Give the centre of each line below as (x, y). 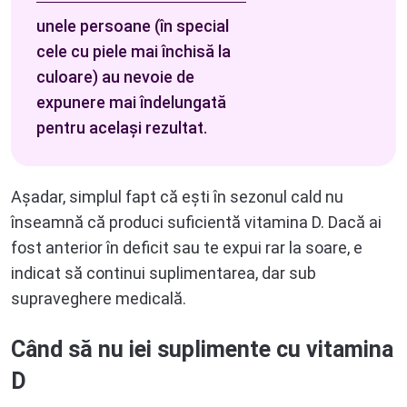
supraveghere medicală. (99, 299)
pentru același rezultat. (122, 128)
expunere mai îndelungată (131, 103)
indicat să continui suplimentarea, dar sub (164, 273)
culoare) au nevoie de (115, 77)
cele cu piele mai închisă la (134, 52)
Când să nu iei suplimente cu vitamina (202, 350)
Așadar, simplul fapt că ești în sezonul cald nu (177, 197)
